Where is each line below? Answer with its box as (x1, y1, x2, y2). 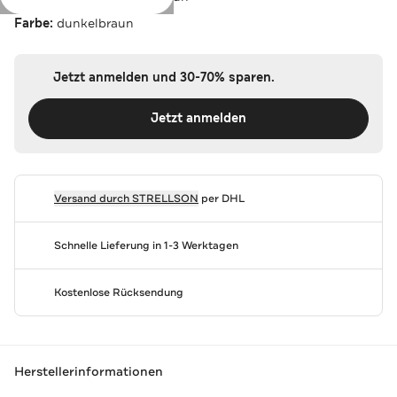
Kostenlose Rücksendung (53, 284, 183, 300)
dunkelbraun (57, 14, 134, 31)
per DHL (198, 191, 245, 206)
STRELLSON (131, 191, 198, 206)
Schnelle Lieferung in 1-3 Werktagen (53, 237, 238, 253)
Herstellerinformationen (14, 363, 163, 380)
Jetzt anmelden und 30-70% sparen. (52, 68, 275, 86)
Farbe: (14, 14, 57, 32)
